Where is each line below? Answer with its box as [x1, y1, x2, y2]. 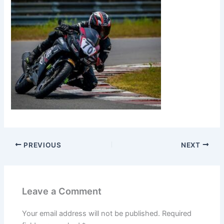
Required [162, 209, 192, 218]
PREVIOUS [21, 140, 61, 149]
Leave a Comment [22, 185, 102, 196]
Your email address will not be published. [22, 209, 160, 218]
